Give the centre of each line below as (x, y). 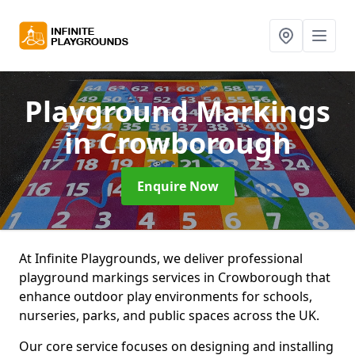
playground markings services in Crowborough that (175, 277)
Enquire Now (177, 186)
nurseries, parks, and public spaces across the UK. (169, 315)
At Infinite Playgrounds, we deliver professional (161, 258)
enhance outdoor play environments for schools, (166, 296)
